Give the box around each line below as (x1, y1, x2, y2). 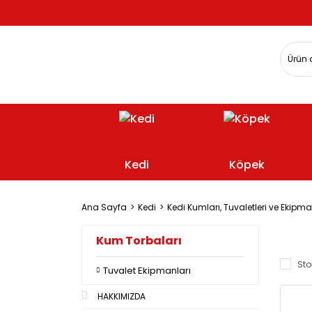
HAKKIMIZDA (97, 290, 146, 302)
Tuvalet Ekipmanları (103, 263, 191, 277)
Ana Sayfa (81, 201, 127, 213)
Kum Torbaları (96, 232, 182, 249)
